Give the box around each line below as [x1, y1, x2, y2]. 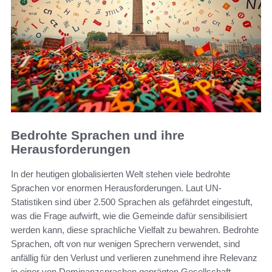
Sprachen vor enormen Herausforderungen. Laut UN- [11, 182, 222, 193]
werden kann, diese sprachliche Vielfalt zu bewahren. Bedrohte [11, 224, 259, 235]
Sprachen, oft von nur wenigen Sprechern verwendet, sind [11, 238, 240, 249]
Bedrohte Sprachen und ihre [11, 128, 185, 143]
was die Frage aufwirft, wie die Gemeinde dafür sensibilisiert [11, 210, 247, 221]
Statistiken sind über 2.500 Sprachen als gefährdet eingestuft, [11, 196, 253, 207]
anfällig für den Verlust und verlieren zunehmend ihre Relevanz [11, 252, 257, 263]
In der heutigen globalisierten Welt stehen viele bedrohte [11, 168, 230, 179]
